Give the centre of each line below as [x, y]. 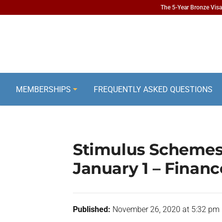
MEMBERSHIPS [43, 89]
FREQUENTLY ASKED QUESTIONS [153, 89]
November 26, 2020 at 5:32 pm [165, 209]
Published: [92, 209]
